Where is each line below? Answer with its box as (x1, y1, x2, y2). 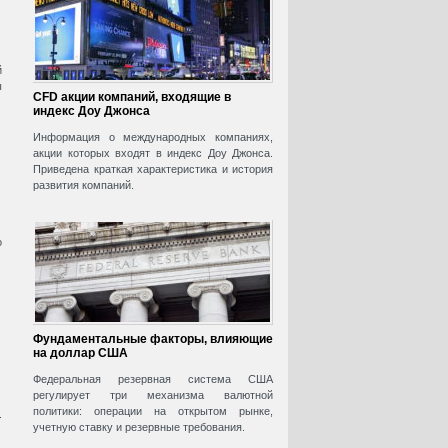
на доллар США (33, 346, 128, 361)
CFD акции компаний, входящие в (33, 90, 231, 105)
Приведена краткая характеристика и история (33, 163, 273, 176)
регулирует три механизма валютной (33, 389, 273, 402)
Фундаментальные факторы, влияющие (33, 332, 273, 347)
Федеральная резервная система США (33, 373, 273, 386)
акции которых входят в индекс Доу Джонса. (33, 147, 273, 160)
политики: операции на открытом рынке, (33, 405, 273, 418)
